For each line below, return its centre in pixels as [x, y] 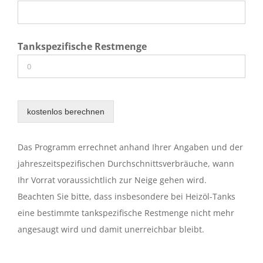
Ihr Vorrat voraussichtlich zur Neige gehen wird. [112, 180]
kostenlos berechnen [66, 111]
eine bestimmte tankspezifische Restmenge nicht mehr [126, 213]
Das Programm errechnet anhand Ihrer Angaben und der [130, 147]
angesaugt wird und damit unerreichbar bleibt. [111, 229]
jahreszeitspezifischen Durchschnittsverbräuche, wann [126, 163]
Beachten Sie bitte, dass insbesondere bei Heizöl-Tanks [127, 196]
